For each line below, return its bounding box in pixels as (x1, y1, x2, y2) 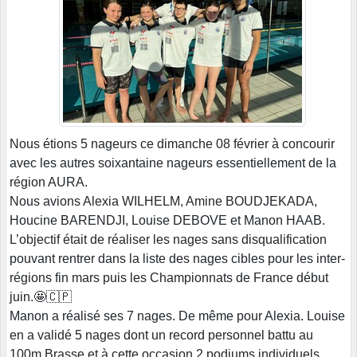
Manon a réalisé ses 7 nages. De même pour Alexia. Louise (10, 308, 345, 323)
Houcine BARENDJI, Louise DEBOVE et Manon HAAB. (10, 213, 325, 227)
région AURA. (10, 175, 88, 189)
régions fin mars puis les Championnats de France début (10, 270, 328, 284)
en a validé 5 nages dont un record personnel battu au (10, 328, 313, 342)
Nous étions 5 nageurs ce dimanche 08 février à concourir (10, 136, 335, 151)
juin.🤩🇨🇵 (10, 289, 72, 304)
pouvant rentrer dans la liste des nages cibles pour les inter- (10, 251, 345, 265)
